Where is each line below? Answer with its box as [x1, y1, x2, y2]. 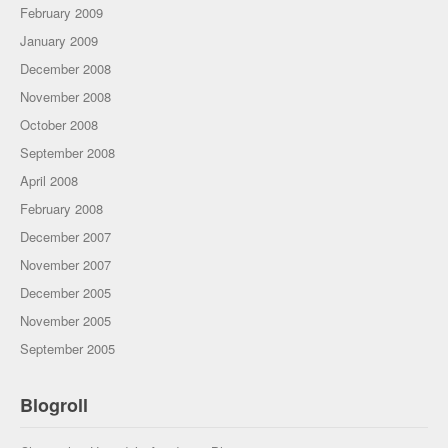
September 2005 [20, 339, 115, 358]
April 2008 [20, 171, 78, 190]
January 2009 [20, 31, 98, 50]
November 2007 [20, 255, 111, 274]
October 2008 [20, 115, 98, 134]
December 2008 [20, 59, 111, 78]
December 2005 [20, 283, 111, 302]
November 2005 [20, 311, 111, 330]
